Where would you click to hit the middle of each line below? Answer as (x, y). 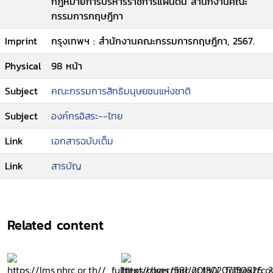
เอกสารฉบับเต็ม (82, 141)
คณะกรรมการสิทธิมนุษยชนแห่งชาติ (121, 91)
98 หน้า (67, 66)
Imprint (21, 41)
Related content (55, 225)
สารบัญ (66, 166)
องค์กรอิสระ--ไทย (87, 116)
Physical (23, 66)
